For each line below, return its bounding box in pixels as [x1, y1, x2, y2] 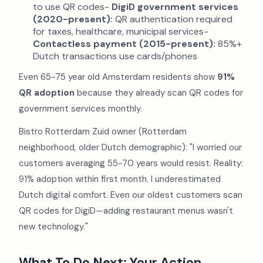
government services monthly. [19, 103, 142, 114]
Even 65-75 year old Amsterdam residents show [19, 71, 217, 83]
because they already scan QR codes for [75, 87, 243, 99]
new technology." [19, 221, 88, 232]
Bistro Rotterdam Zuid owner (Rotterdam [19, 126, 187, 137]
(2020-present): [33, 13, 113, 25]
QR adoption [19, 87, 75, 99]
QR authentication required [113, 13, 232, 25]
